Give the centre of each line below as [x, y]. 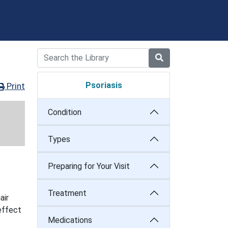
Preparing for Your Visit [89, 166]
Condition [65, 112]
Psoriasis [104, 85]
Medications [70, 220]
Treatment [67, 193]
